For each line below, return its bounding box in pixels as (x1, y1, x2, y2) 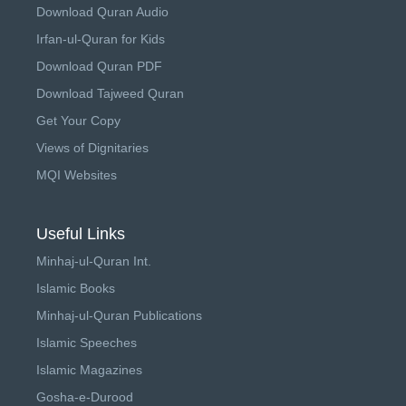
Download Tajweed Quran (36, 85, 184, 101)
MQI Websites (36, 167, 117, 182)
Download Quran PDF (36, 58, 162, 73)
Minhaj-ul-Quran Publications (36, 307, 202, 323)
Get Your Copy (36, 112, 121, 128)
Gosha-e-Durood (36, 389, 133, 404)
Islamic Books (36, 280, 115, 295)
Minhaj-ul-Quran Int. (36, 253, 151, 268)
